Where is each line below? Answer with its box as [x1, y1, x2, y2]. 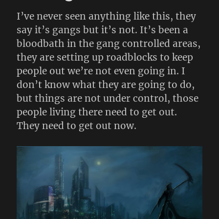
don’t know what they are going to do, [17, 79, 195, 91]
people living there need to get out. [17, 106, 177, 118]
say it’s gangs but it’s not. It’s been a [17, 24, 189, 36]
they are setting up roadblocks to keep [17, 51, 194, 64]
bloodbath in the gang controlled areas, [17, 38, 201, 50]
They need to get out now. [17, 120, 137, 132]
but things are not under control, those [17, 92, 199, 105]
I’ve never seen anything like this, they [17, 10, 197, 22]
